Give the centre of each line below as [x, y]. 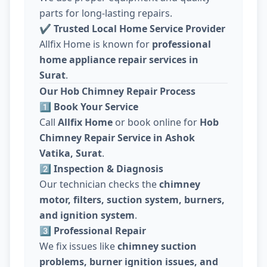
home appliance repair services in [119, 60]
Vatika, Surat [71, 153]
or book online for [156, 122]
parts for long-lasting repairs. [106, 13]
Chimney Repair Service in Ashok [117, 138]
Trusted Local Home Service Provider [139, 29]
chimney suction [157, 246]
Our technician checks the [99, 184]
